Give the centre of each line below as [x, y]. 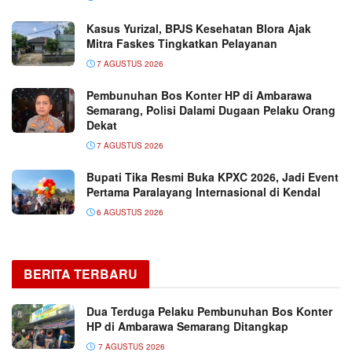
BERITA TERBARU [81, 274]
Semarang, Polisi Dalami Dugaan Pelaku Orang [211, 110]
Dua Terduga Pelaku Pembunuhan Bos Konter [209, 312]
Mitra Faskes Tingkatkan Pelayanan [182, 44]
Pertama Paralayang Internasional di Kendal [203, 192]
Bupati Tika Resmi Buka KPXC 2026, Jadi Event [213, 177]
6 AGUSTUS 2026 [129, 213]
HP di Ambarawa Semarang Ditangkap [187, 326]
